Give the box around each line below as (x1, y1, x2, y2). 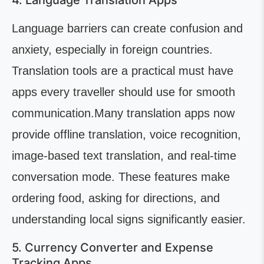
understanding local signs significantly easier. (12, 213, 246, 226)
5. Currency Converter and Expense (12, 240, 213, 255)
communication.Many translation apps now (12, 107, 235, 120)
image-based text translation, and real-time (12, 149, 236, 162)
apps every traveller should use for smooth (12, 85, 235, 98)
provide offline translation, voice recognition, (12, 128, 241, 141)
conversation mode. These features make (12, 170, 230, 183)
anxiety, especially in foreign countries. (12, 43, 213, 56)
